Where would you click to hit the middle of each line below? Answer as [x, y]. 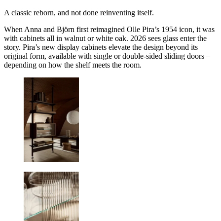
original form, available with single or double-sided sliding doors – [107, 56]
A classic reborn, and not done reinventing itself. [79, 13]
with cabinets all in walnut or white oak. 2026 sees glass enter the [105, 38]
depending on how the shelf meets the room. [73, 65]
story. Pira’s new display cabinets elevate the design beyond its [101, 47]
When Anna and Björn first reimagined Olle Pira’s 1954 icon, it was [109, 30]
